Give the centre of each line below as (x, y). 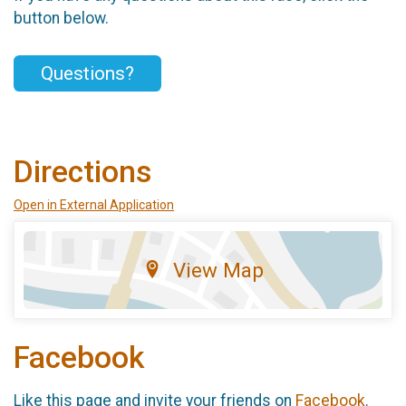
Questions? (87, 74)
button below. (61, 19)
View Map (218, 270)
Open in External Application (94, 204)
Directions (82, 171)
